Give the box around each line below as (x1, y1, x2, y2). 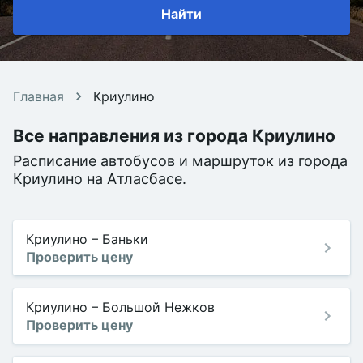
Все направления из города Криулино (13, 126, 335, 146)
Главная (13, 88, 64, 105)
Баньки (102, 231, 148, 247)
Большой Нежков (102, 299, 215, 315)
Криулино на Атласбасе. (13, 170, 186, 187)
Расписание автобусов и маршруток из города (13, 152, 348, 169)
